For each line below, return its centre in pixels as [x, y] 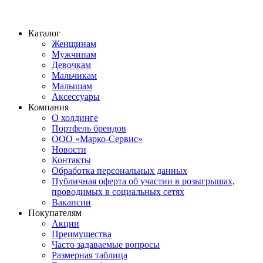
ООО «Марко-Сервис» [97, 139]
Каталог [44, 33]
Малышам [72, 86]
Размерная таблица [90, 255]
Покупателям [55, 213]
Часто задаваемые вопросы [106, 245]
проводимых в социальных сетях [118, 192]
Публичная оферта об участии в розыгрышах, [143, 181]
